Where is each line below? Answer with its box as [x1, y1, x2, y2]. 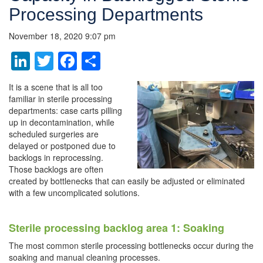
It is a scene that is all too [9, 80, 103, 93]
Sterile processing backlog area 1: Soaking [9, 220, 224, 235]
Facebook [77, 47, 160, 75]
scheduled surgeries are [9, 127, 99, 140]
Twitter [53, 47, 109, 75]
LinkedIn [30, 47, 101, 75]
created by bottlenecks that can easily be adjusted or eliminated [9, 174, 245, 187]
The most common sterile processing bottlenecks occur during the [9, 239, 254, 251]
